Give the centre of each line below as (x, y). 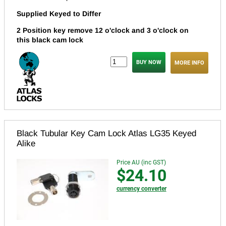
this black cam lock (50, 40)
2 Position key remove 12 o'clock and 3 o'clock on (103, 30)
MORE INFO (189, 63)
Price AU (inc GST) (141, 162)
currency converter (141, 188)
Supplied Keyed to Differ (59, 13)
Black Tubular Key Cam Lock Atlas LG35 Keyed (106, 133)
